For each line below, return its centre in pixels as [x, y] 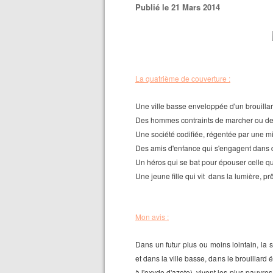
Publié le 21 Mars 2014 [180, 7]
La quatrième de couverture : [183, 78]
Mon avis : [152, 217]
